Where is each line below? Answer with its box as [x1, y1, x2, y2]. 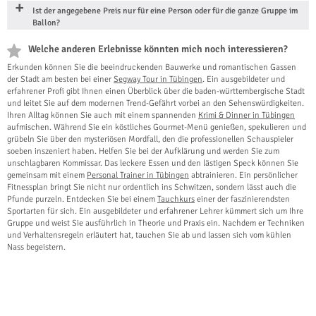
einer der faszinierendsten [195, 193, 290, 205]
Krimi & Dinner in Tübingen [198, 109, 295, 121]
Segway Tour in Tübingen [114, 73, 202, 85]
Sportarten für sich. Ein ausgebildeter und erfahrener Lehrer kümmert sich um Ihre [7, 205, 303, 217]
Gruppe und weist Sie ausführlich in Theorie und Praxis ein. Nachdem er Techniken [7, 217, 305, 229]
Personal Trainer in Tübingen [87, 169, 189, 181]
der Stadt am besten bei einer [7, 73, 114, 85]
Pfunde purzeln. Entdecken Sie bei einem [7, 193, 157, 205]
